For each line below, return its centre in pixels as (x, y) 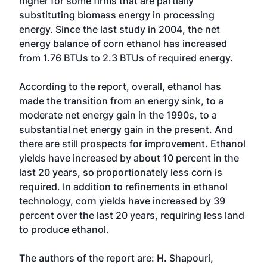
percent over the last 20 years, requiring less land (132, 215)
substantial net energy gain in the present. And (126, 129)
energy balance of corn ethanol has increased (123, 44)
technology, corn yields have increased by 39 (122, 201)
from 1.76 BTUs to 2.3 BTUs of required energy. (126, 58)
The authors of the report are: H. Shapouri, (116, 258)
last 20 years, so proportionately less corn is (121, 172)
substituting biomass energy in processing (117, 15)
